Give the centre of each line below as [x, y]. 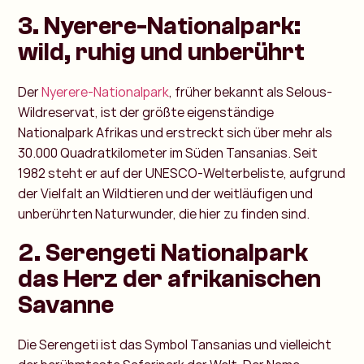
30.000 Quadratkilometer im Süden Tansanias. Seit [168, 153]
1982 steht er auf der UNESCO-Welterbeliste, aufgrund [182, 173]
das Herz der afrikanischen [170, 279]
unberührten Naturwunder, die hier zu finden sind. [164, 214]
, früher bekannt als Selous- [251, 92]
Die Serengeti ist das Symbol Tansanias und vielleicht [175, 345]
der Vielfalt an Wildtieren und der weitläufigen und [166, 194]
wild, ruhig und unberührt [162, 53]
